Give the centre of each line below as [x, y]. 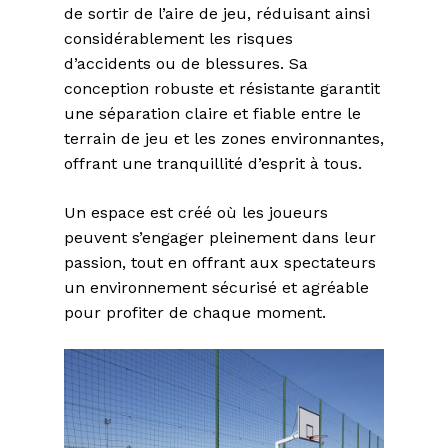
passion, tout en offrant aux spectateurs [220, 263]
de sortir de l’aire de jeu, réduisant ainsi [217, 14]
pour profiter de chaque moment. [195, 313]
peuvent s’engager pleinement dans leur [220, 238]
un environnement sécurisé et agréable [216, 288]
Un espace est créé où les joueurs [196, 213]
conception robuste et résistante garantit [222, 89]
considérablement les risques [178, 39]
